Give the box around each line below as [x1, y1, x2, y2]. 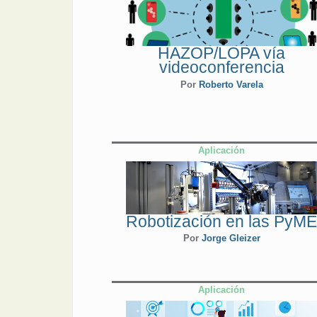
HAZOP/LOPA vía [158, 44, 286, 63]
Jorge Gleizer [201, 233, 260, 244]
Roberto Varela [198, 79, 263, 90]
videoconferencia [158, 58, 284, 77]
